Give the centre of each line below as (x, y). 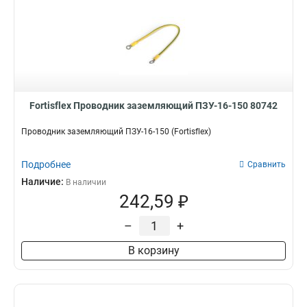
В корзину (153, 250)
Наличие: (44, 182)
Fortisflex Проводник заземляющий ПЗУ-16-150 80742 (153, 106)
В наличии (86, 182)
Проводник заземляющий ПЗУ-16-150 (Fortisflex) (116, 132)
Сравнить (267, 164)
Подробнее (46, 164)
